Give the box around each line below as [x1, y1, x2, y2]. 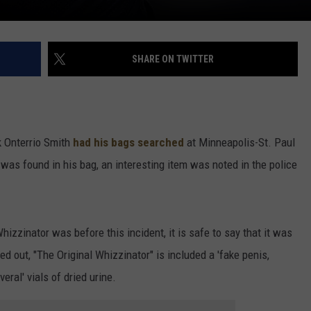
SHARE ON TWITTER [132, 53, 214, 65]
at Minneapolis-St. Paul [184, 135, 295, 150]
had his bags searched [73, 135, 184, 150]
